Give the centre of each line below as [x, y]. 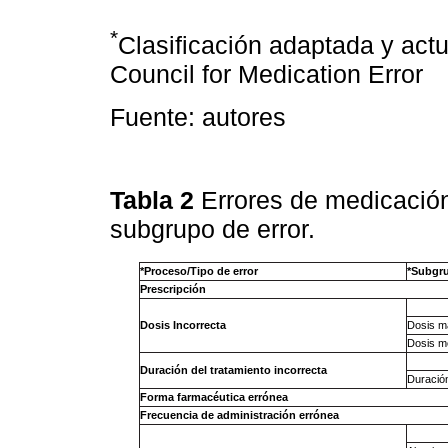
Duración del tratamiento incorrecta [233, 370]
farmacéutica [210, 397]
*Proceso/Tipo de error [198, 271]
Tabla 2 [155, 200]
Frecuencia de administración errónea [239, 415]
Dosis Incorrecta [182, 325]
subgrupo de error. [216, 229]
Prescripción [172, 289]
